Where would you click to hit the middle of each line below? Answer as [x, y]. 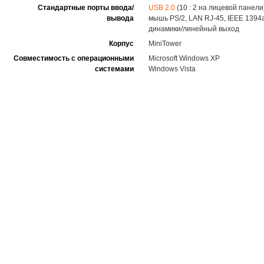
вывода [120, 19]
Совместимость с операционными [74, 59]
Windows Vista [172, 69]
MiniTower [165, 44]
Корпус [121, 44]
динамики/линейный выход [194, 29]
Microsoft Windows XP [184, 59]
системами [114, 69]
